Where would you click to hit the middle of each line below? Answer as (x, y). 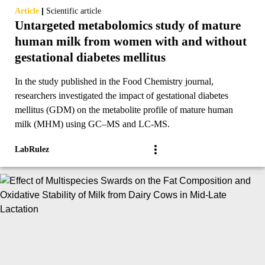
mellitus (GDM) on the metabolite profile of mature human (124, 110)
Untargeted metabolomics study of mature (128, 26)
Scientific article (74, 11)
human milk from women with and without (131, 42)
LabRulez (32, 150)
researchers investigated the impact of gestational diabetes (122, 96)
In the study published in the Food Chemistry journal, (114, 82)
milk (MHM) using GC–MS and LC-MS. (92, 124)
